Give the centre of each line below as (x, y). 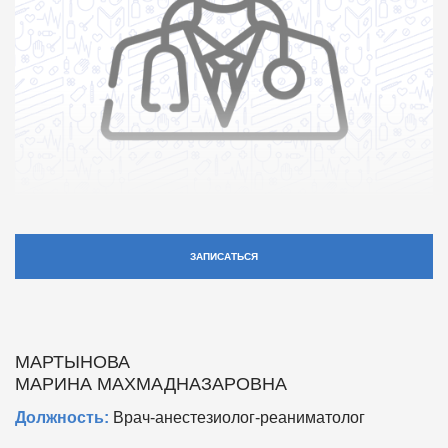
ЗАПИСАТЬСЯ (224, 256)
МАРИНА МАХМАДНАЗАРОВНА (151, 383)
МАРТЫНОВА (72, 361)
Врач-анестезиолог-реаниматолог (237, 417)
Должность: (62, 417)
